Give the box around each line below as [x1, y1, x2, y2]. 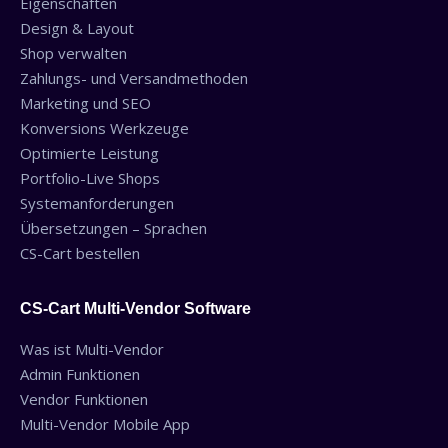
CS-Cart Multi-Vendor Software [20, 300, 251, 318]
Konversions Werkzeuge [20, 118, 189, 139]
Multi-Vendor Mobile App [20, 414, 190, 435]
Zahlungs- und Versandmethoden [20, 68, 248, 89]
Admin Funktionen [20, 364, 140, 385]
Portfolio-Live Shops [20, 168, 160, 189]
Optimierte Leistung [20, 143, 159, 164]
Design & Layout [20, 18, 134, 39]
